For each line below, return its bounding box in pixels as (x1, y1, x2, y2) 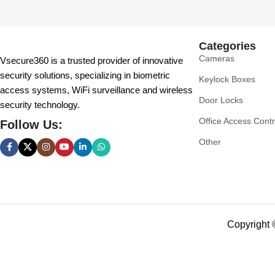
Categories (199, 39, 257, 52)
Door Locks (199, 95, 244, 105)
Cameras (199, 53, 235, 63)
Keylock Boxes (199, 74, 256, 84)
